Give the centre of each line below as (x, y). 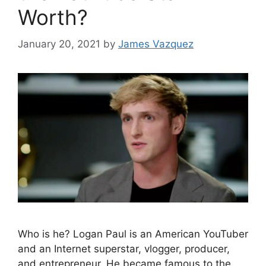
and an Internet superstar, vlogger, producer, (124, 248)
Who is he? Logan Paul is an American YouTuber (133, 234)
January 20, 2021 (59, 44)
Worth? (53, 17)
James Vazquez (156, 44)
